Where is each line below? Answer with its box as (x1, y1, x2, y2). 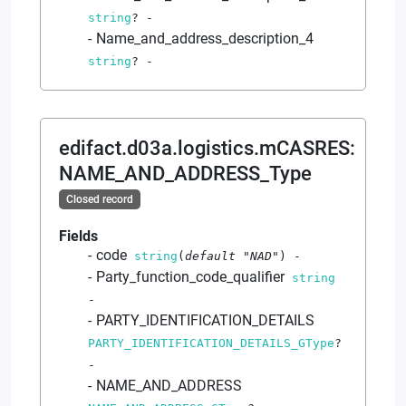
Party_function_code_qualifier (96, 267, 285, 285)
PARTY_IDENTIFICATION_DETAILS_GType (88, 335, 334, 350)
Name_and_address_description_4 (96, 29, 314, 47)
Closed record (65, 192, 133, 206)
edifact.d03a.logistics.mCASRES (59, 136, 350, 159)
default (185, 248, 243, 263)
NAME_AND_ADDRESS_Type (59, 161, 312, 185)
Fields (59, 227, 98, 245)
